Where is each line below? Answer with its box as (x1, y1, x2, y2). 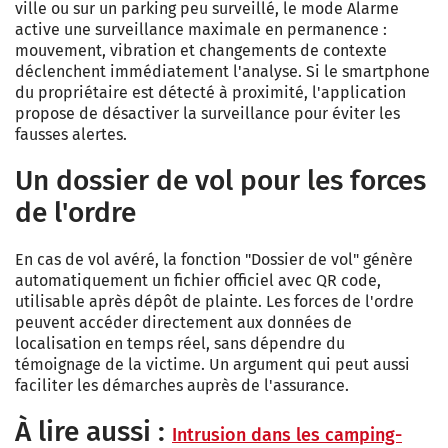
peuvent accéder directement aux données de (15, 313, 352, 333)
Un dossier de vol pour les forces (15, 164, 426, 198)
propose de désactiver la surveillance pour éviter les (15, 104, 400, 124)
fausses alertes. (15, 125, 127, 145)
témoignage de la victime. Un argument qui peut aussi (15, 355, 410, 375)
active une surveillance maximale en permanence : (15, 20, 387, 40)
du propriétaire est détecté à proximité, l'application (15, 83, 406, 103)
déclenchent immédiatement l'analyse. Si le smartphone (15, 62, 430, 82)
